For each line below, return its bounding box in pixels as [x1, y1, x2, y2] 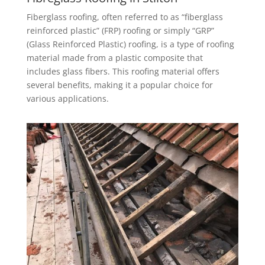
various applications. [26, 93, 109, 105]
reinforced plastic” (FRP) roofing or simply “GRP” [26, 25, 214, 37]
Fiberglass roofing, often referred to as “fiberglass [26, 11, 223, 23]
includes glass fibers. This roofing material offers [26, 66, 219, 77]
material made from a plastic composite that [26, 52, 203, 64]
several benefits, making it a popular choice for [26, 79, 213, 91]
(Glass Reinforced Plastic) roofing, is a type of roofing [26, 38, 234, 50]
